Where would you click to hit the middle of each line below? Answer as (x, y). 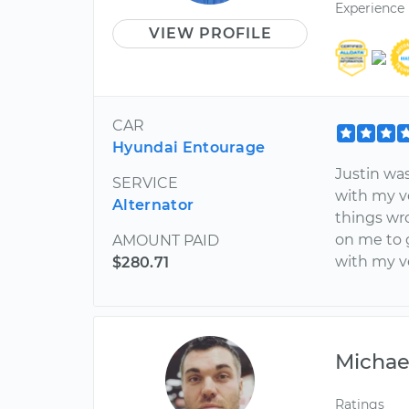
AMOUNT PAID (166, 241)
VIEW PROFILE (210, 33)
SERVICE (145, 184)
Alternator (153, 205)
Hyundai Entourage (189, 148)
